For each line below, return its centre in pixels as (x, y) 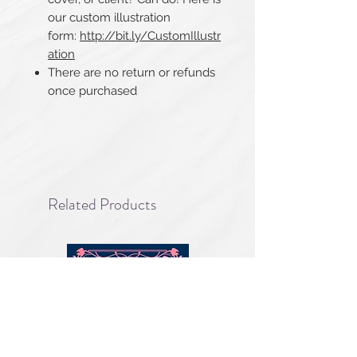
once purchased (92, 91)
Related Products (102, 205)
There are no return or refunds (131, 73)
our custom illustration (109, 18)
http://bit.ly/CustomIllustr (150, 36)
